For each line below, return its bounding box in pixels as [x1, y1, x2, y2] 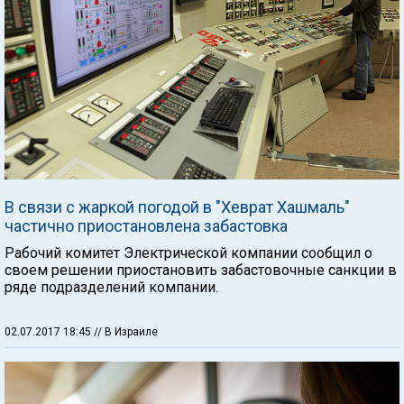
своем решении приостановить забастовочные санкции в [5, 261, 397, 279]
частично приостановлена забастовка [5, 216, 288, 235]
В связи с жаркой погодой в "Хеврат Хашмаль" [5, 197, 350, 216]
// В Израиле [94, 325, 158, 338]
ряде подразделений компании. [5, 278, 218, 296]
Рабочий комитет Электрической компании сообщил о [5, 243, 372, 262]
